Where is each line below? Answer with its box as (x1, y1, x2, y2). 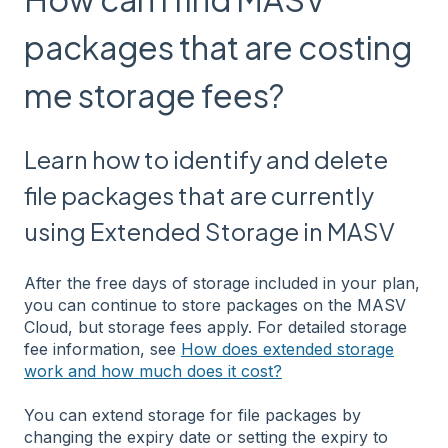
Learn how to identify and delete (24, 144, 388, 175)
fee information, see (24, 338, 181, 359)
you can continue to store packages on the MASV (24, 294, 406, 315)
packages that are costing (24, 26, 412, 67)
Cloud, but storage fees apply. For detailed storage (24, 316, 407, 337)
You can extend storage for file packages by (24, 405, 361, 426)
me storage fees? (24, 74, 284, 115)
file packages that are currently (24, 180, 374, 211)
